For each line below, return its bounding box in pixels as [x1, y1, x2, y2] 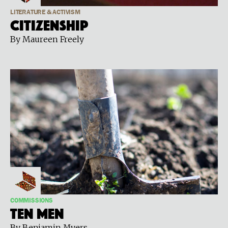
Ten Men [10, 204, 64, 219]
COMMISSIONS [10, 197, 53, 204]
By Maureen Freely [10, 34, 84, 44]
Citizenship [10, 16, 89, 31]
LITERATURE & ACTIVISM [10, 9, 80, 16]
